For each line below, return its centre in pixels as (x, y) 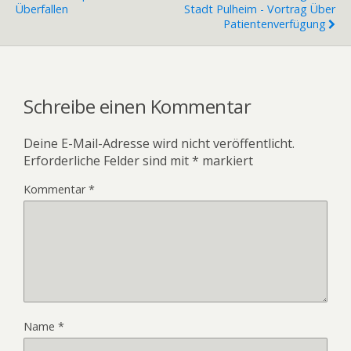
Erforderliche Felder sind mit (108, 161)
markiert (226, 161)
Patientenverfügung (275, 24)
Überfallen (42, 9)
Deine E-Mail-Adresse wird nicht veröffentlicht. (159, 143)
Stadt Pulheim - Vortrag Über (260, 9)
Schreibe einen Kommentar (138, 107)
